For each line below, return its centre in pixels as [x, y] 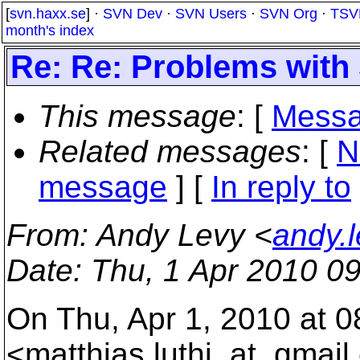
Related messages [170, 151]
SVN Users [211, 14]
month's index [50, 31]
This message [137, 116]
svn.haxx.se [48, 14]
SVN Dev [133, 14]
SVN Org [288, 14]
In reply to [281, 187]
